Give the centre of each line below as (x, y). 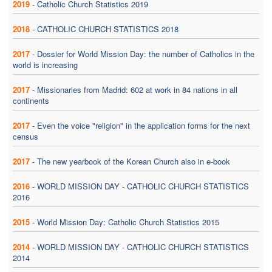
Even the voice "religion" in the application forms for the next (144, 125)
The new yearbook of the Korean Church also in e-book (134, 161)
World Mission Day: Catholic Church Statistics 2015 (128, 222)
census (25, 136)
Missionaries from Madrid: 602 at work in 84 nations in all (137, 89)
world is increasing (45, 64)
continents (31, 100)
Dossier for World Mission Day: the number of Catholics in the (146, 53)
